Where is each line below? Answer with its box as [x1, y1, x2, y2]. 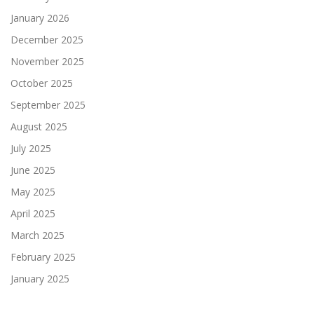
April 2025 [11, 207, 55, 221]
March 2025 [11, 228, 64, 243]
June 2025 [11, 163, 55, 177]
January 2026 [11, 11, 69, 25]
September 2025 [11, 98, 86, 112]
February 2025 [11, 250, 76, 264]
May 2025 [11, 185, 55, 199]
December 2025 [11, 33, 83, 47]
